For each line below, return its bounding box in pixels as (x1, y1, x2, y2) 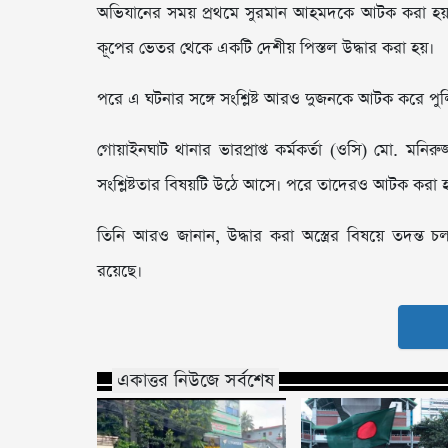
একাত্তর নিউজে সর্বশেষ (117, 368, 274, 394)
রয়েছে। (97, 260, 142, 284)
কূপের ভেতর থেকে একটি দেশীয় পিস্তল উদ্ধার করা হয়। (97, 37, 434, 61)
